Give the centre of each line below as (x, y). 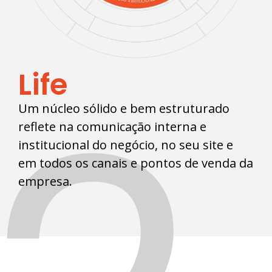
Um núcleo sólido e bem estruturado (124, 109)
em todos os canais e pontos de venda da (136, 163)
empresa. (45, 182)
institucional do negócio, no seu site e (126, 145)
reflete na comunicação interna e (112, 127)
